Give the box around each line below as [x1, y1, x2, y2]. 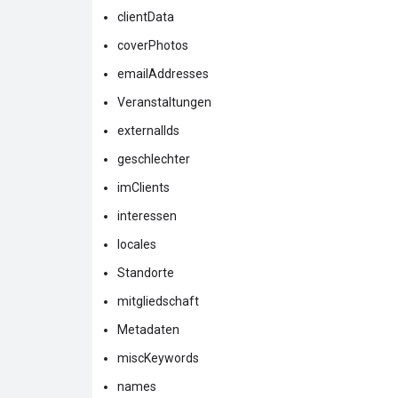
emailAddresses [117, 66, 209, 81]
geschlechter [117, 151, 190, 166]
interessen [117, 208, 177, 223]
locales [117, 236, 156, 251]
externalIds [117, 123, 179, 138]
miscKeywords [117, 350, 199, 365]
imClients [117, 179, 170, 195]
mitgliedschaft [117, 293, 199, 308]
